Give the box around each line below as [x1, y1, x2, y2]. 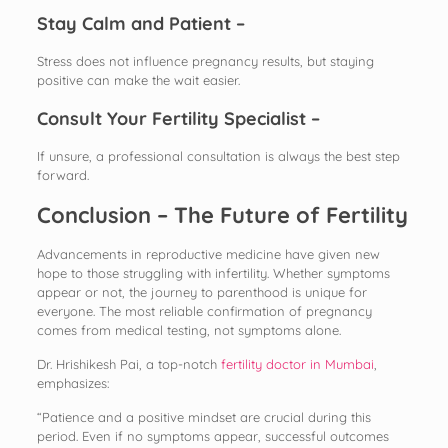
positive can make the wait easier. [36, 71, 240, 88]
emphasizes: [36, 374, 109, 391]
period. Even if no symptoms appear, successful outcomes [36, 427, 389, 444]
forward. [36, 166, 89, 183]
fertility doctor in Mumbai [216, 355, 374, 372]
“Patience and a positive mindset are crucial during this [36, 408, 371, 425]
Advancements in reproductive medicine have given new [36, 245, 380, 262]
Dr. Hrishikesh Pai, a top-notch [36, 355, 217, 372]
